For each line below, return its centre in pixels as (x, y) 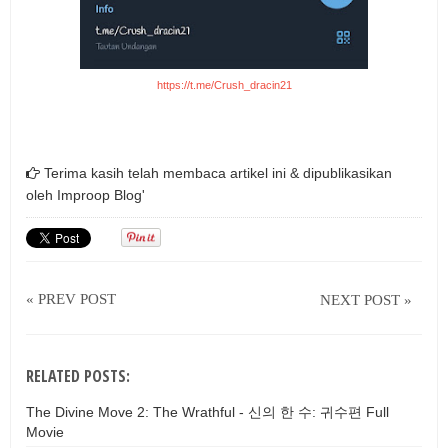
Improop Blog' (101, 195)
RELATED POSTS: (78, 375)
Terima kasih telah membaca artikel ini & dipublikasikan (216, 173)
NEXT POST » (366, 299)
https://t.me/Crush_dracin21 (224, 85)
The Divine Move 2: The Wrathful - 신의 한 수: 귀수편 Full (207, 411)
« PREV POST (71, 298)
